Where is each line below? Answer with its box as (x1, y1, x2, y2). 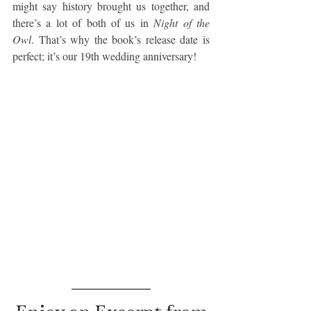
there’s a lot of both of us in (12, 15, 154, 30)
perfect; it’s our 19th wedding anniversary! (12, 49, 196, 63)
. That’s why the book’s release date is (31, 32, 210, 47)
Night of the (153, 15, 210, 30)
